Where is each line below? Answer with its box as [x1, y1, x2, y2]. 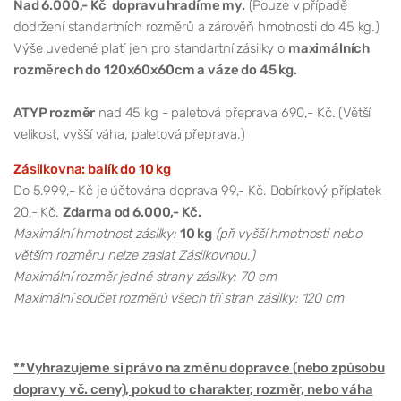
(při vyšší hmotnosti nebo [215, 225, 363, 242]
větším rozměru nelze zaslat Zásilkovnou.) [13, 246, 255, 263]
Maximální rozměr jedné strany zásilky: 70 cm [13, 268, 277, 285]
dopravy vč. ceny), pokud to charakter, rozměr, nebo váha [13, 380, 373, 397]
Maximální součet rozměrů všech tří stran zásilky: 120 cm [13, 289, 344, 306]
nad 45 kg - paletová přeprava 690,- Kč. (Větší [95, 104, 371, 121]
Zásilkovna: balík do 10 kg [13, 160, 172, 177]
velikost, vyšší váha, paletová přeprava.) [13, 125, 245, 142]
